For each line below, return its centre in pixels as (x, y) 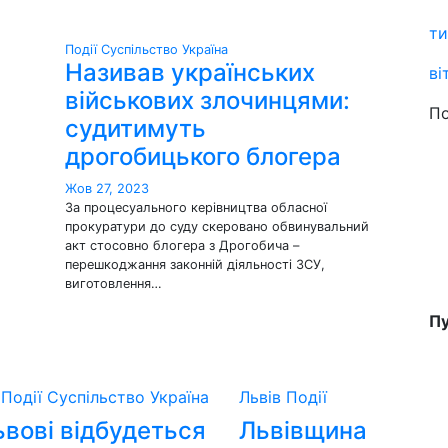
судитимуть (135, 128)
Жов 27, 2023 (107, 188)
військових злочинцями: (207, 100)
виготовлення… (113, 283)
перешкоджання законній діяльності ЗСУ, (195, 264)
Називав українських (190, 72)
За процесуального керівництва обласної (196, 207)
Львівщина (303, 430)
